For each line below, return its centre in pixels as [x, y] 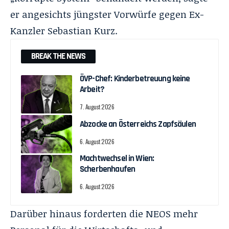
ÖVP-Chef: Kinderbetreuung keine [135, 79]
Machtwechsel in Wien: [117, 159]
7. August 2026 [97, 107]
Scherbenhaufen [108, 169]
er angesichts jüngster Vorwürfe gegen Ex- [107, 15]
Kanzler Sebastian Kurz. [64, 31]
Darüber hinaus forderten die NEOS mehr [104, 214]
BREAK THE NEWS [58, 56]
